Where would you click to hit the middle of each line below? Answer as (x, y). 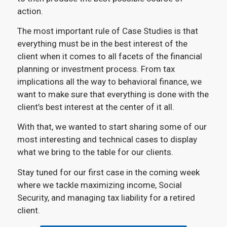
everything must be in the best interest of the (102, 43)
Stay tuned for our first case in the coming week (108, 172)
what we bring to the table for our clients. (95, 152)
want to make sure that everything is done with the (113, 94)
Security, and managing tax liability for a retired (106, 197)
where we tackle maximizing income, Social (99, 185)
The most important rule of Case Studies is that (107, 31)
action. (30, 11)
